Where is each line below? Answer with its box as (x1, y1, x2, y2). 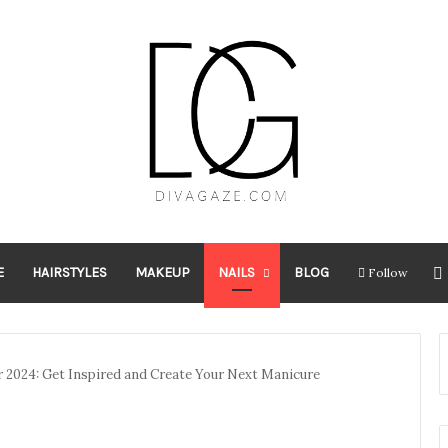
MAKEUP (134, 263, 190, 281)
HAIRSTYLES (31, 263, 107, 281)
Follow (367, 264, 408, 280)
